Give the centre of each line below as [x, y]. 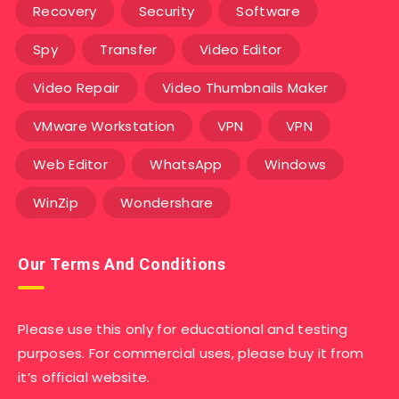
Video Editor [240, 50]
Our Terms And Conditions [122, 265]
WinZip [56, 203]
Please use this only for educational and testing [183, 330]
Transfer [129, 50]
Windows [296, 165]
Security [167, 12]
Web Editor [70, 165]
